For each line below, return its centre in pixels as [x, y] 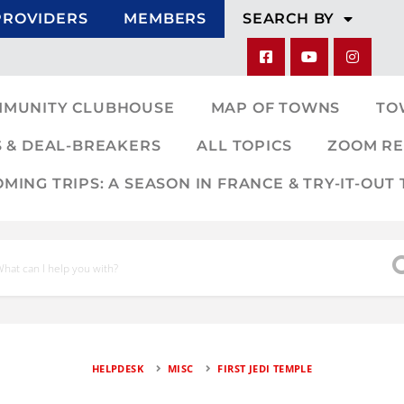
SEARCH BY [289, 18]
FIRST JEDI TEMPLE [265, 368]
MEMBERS [165, 18]
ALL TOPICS [244, 146]
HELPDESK [118, 368]
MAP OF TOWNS [275, 108]
